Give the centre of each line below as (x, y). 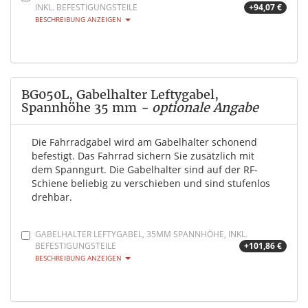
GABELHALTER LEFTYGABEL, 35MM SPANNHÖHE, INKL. (141, 234)
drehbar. (52, 197)
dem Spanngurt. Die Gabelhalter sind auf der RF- (145, 170)
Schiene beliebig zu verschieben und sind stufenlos (151, 184)
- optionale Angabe (198, 108)
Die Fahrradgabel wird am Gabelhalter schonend (144, 142)
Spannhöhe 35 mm (79, 108)
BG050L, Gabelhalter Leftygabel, (120, 95)
